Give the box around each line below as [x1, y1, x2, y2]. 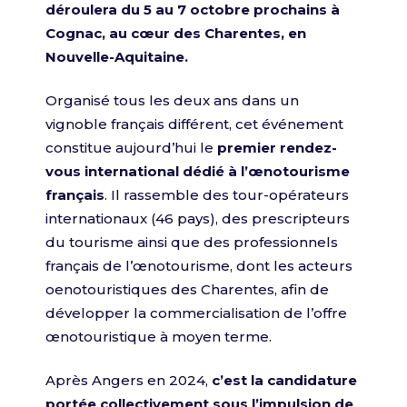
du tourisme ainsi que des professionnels [45, 233, 338, 251]
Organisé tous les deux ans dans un [45, 92, 299, 109]
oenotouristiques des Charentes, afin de [45, 281, 329, 298]
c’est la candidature [212, 372, 357, 389]
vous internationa [45, 163, 175, 180]
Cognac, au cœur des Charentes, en [45, 25, 306, 42]
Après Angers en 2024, [45, 372, 212, 389]
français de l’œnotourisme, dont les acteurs [45, 257, 352, 274]
